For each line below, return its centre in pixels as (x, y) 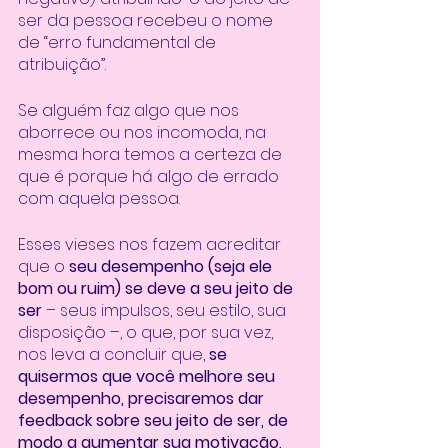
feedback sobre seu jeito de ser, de (155, 421)
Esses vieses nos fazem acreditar (151, 245)
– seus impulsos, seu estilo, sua (166, 311)
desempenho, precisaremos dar (143, 399)
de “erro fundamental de (119, 43)
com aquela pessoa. (101, 199)
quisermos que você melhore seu (148, 377)
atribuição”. (64, 65)
